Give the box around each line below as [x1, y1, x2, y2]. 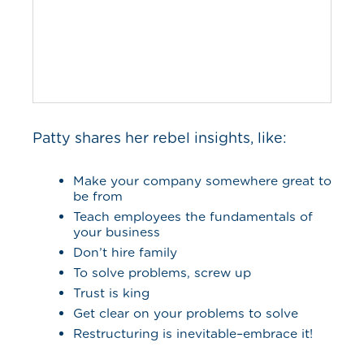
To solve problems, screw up [73, 265, 251, 280]
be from [73, 188, 123, 204]
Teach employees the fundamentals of [73, 209, 313, 224]
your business [73, 224, 164, 240]
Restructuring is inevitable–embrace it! [73, 326, 313, 341]
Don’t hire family [73, 245, 177, 260]
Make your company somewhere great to [73, 173, 331, 188]
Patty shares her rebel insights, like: [32, 129, 287, 146]
